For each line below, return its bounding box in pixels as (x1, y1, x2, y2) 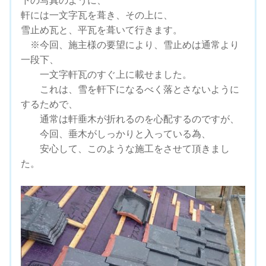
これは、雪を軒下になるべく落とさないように (21, 84, 239, 95)
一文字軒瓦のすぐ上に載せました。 (21, 69, 192, 80)
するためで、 (21, 99, 78, 110)
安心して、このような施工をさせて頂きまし (21, 144, 230, 154)
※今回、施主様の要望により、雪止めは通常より (21, 40, 239, 50)
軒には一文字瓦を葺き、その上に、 (21, 10, 173, 21)
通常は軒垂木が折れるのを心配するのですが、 (21, 114, 239, 125)
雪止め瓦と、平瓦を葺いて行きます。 (21, 25, 182, 36)
